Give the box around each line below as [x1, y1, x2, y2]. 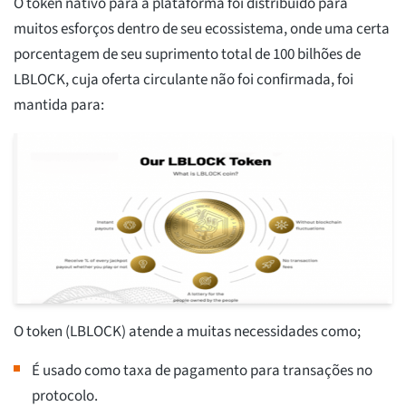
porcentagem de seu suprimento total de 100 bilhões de [14, 43, 361, 66]
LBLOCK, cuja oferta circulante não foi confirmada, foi [14, 69, 353, 92]
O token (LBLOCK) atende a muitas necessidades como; [14, 321, 361, 343]
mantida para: [14, 94, 104, 117]
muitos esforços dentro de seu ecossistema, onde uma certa [14, 18, 390, 41]
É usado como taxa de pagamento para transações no [32, 360, 372, 382]
